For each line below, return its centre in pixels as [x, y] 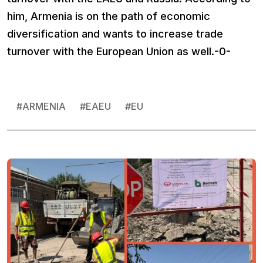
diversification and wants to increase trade [115, 34]
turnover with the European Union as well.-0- [119, 52]
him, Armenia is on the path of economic [109, 16]
